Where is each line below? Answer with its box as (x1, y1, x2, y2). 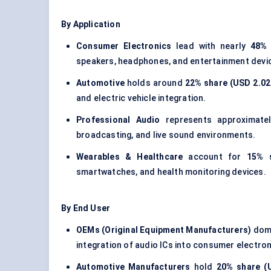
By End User (61, 203, 111, 214)
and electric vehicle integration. (76, 93, 206, 103)
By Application (61, 19, 120, 30)
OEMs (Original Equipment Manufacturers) (76, 225, 252, 235)
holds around (125, 78, 185, 88)
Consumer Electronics (76, 41, 172, 51)
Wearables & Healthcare (76, 152, 183, 162)
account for (183, 152, 247, 162)
